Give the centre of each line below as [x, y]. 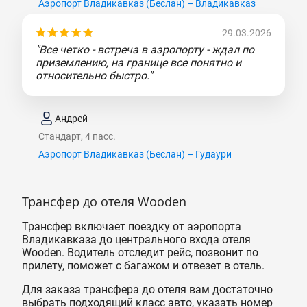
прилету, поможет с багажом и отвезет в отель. [143, 266]
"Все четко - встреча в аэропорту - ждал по [145, 50]
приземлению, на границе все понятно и [138, 63]
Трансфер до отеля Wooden [104, 202]
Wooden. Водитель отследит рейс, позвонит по [140, 253]
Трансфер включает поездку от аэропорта [132, 227]
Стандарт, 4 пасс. [77, 137]
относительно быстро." [94, 76]
